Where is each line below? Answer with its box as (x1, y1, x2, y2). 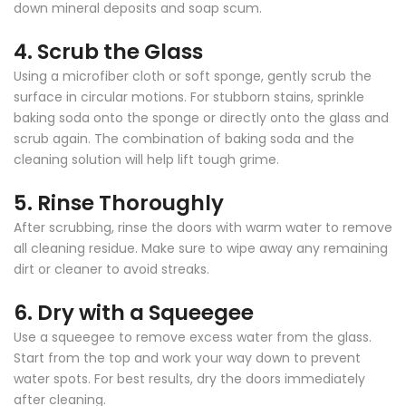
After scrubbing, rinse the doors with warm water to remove (14, 217, 392, 237)
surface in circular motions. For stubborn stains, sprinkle (14, 87, 364, 106)
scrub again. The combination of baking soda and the (14, 129, 354, 148)
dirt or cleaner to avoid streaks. (14, 259, 209, 278)
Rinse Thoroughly (37, 188, 224, 217)
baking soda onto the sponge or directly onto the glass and (14, 108, 389, 127)
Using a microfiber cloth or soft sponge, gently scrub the (14, 66, 372, 85)
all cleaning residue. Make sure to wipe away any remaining (14, 238, 388, 257)
